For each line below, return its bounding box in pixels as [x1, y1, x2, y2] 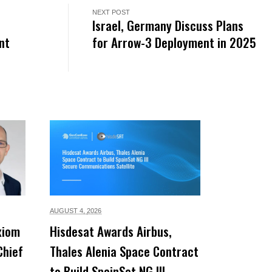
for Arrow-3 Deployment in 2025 [92, 32, 257, 52]
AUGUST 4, [50, 206, 87, 214]
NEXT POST [92, 8, 131, 16]
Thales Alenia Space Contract [50, 241, 199, 260]
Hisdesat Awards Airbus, [50, 221, 172, 240]
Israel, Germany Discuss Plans [92, 15, 244, 35]
